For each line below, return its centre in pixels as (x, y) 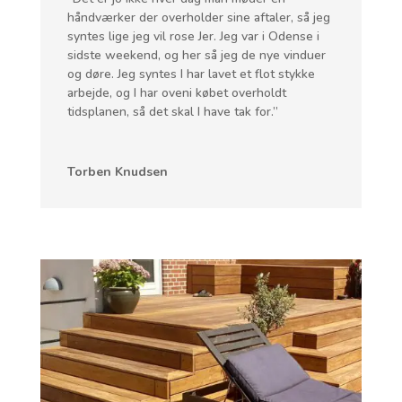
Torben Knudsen (117, 172)
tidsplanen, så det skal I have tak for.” (172, 112)
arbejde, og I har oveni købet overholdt (176, 93)
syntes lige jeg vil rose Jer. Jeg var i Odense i (193, 37)
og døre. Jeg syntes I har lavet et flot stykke (191, 74)
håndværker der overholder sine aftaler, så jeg (198, 18)
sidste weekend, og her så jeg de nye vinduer (196, 56)
